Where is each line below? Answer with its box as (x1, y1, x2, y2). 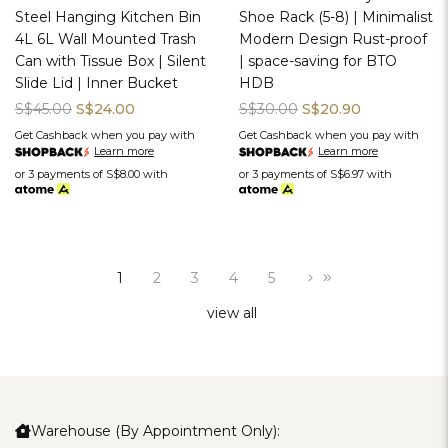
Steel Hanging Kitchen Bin (15, 8, 201, 27)
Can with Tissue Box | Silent (15, 52, 206, 71)
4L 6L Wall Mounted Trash (15, 30, 196, 49)
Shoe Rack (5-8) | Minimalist (239, 8, 433, 27)
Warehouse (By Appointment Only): (31, 422, 280, 441)
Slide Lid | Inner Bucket (15, 74, 178, 93)
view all (206, 304, 257, 323)
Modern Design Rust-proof (239, 30, 427, 49)
